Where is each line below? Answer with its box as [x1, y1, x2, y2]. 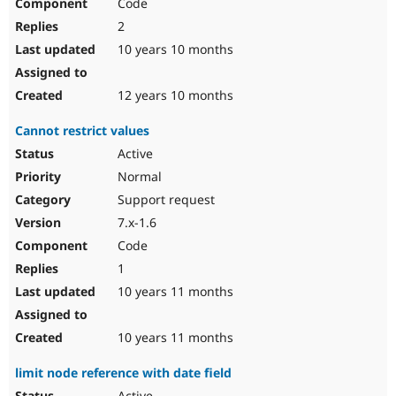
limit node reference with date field [15, 364, 232, 382]
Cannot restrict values [15, 122, 149, 140]
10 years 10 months [114, 41, 233, 58]
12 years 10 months [114, 87, 233, 104]
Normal [114, 168, 162, 186]
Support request [114, 191, 215, 209]
